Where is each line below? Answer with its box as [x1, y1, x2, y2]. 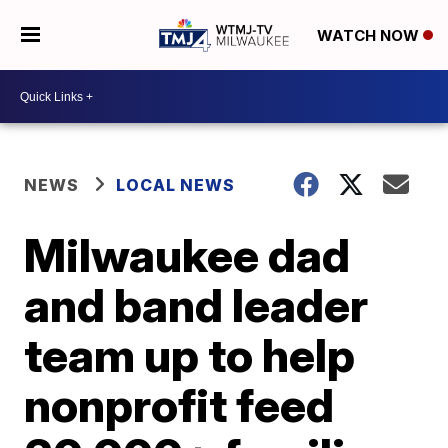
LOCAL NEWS [116, 175, 236, 195]
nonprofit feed [24, 377, 335, 433]
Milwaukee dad [24, 227, 351, 283]
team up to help [24, 327, 356, 383]
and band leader [24, 277, 369, 333]
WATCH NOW [316, 26, 423, 46]
